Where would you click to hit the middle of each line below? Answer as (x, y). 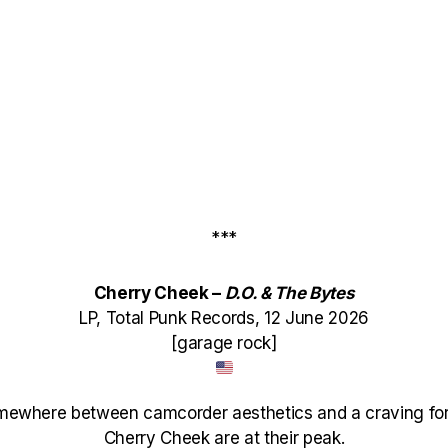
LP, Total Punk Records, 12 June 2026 (224, 318)
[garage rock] (224, 343)
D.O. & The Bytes (289, 293)
